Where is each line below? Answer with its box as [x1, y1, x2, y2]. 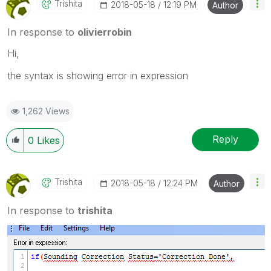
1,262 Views [22, 105, 70, 116]
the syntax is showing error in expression [7, 69, 188, 82]
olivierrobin [77, 25, 132, 38]
